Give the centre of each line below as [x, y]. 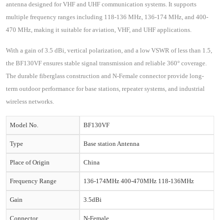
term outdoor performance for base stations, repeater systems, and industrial [105, 89]
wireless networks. [30, 101]
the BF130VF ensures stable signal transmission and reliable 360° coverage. [106, 63]
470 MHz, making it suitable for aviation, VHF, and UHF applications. [99, 30]
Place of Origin [30, 162]
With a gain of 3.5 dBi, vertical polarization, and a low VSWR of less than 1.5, [109, 50]
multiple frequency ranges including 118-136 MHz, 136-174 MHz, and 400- [107, 17]
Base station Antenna [111, 144]
